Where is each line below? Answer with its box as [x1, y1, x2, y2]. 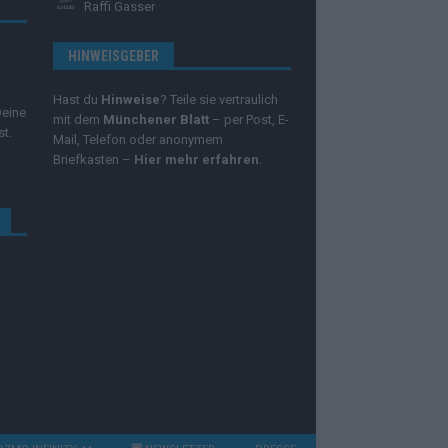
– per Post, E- [211, 111, 289, 127]
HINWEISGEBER [67, 47, 159, 64]
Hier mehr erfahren [133, 151, 259, 167]
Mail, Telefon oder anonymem [52, 131, 223, 147]
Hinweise [100, 91, 160, 107]
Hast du [52, 91, 101, 107]
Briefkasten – [52, 151, 134, 167]
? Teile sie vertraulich [159, 91, 278, 107]
